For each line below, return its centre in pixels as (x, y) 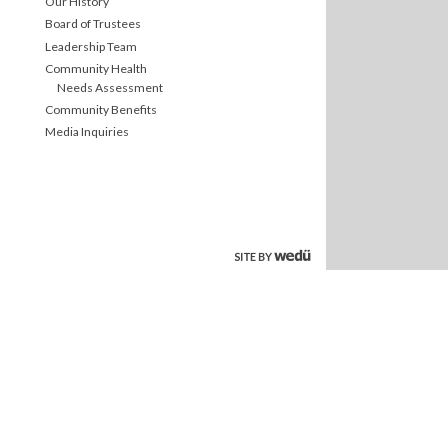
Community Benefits (101, 110)
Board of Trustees (93, 24)
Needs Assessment (104, 87)
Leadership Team (91, 46)
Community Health (96, 68)
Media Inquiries (87, 132)
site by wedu (278, 256)
